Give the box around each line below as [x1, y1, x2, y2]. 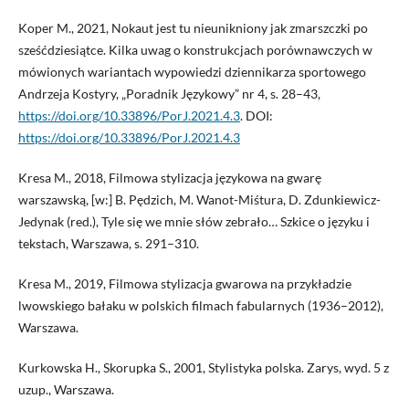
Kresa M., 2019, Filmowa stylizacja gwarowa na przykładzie [17, 276, 351, 292]
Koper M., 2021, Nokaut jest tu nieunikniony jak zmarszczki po [17, 20, 368, 36]
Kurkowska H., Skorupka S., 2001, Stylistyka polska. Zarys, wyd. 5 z [17, 360, 389, 376]
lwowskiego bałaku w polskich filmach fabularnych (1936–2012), [17, 298, 383, 314]
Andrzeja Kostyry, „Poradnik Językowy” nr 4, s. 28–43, [17, 86, 320, 101]
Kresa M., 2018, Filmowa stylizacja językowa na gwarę [17, 170, 321, 186]
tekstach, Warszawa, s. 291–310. [17, 236, 199, 252]
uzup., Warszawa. [17, 382, 114, 398]
